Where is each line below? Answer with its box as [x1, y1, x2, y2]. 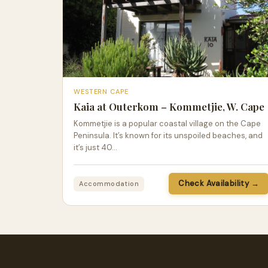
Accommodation [79, 179, 139, 188]
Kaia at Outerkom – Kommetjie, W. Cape [74, 100, 264, 114]
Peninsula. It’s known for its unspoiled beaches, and [74, 130, 263, 141]
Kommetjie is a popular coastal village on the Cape [74, 118, 261, 129]
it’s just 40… [74, 142, 117, 153]
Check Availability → [178, 178, 259, 189]
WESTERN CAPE [74, 87, 129, 96]
